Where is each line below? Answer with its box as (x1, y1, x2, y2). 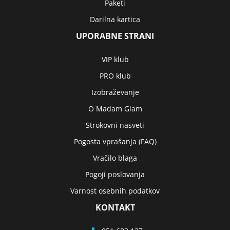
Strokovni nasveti (86, 120, 144, 130)
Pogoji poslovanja (85, 169, 145, 179)
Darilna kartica (90, 14, 140, 24)
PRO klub (99, 71, 131, 81)
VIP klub (101, 54, 129, 64)
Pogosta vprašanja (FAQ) (73, 137, 157, 146)
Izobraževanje (91, 87, 139, 97)
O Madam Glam (88, 104, 142, 113)
